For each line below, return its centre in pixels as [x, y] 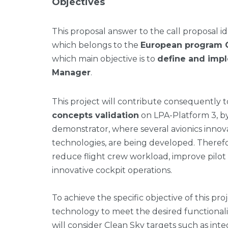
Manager [71, 73]
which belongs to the [96, 45]
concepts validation [95, 115]
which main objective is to [105, 59]
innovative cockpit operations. [112, 170]
